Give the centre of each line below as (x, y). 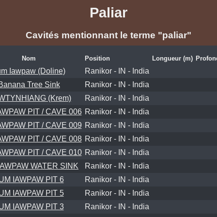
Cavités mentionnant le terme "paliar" (108, 35)
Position (97, 58)
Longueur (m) (172, 58)
